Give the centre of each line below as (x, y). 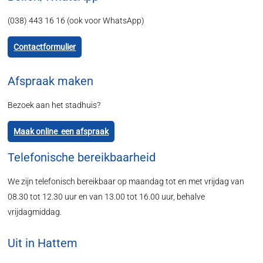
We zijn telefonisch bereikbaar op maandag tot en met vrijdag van (126, 181)
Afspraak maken (51, 81)
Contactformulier (45, 47)
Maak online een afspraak (61, 131)
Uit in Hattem (43, 243)
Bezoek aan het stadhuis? (54, 105)
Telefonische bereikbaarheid (82, 158)
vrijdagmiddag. (36, 212)
